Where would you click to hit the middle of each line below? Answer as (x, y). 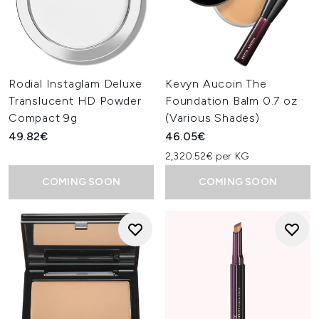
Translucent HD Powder (75, 101)
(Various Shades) (213, 118)
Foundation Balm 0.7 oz (231, 101)
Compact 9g (43, 118)
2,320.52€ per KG (207, 156)
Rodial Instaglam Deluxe (75, 84)
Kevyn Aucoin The (216, 84)
